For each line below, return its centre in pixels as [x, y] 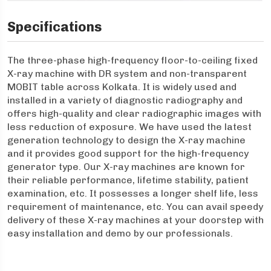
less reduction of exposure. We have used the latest [129, 127]
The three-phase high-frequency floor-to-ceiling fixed [132, 60]
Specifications [54, 27]
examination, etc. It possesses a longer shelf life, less [133, 193]
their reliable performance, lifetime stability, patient [128, 180]
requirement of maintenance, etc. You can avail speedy [135, 207]
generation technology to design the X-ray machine [126, 140]
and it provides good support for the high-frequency [128, 153]
